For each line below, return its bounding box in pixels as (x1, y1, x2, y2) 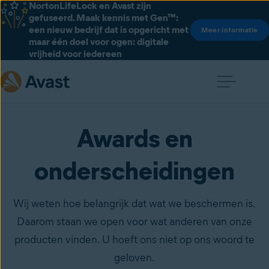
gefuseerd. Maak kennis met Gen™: (29, 12, 178, 23)
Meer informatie (201, 25, 258, 34)
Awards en (76, 123, 193, 154)
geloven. (114, 251, 155, 264)
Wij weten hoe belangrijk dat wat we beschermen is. (13, 197, 256, 210)
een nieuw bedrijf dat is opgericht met (29, 24, 189, 35)
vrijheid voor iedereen (29, 48, 122, 59)
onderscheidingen (34, 156, 235, 186)
